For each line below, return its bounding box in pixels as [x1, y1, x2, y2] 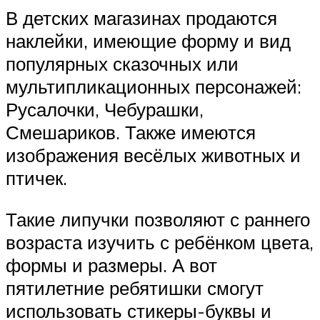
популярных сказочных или [6, 52, 239, 76]
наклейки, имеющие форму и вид [6, 29, 291, 53]
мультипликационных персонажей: [6, 75, 301, 99]
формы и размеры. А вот [6, 254, 217, 277]
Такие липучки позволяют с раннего [6, 208, 310, 231]
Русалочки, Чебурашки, [6, 98, 204, 121]
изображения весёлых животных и [6, 144, 301, 167]
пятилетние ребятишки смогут [6, 276, 264, 300]
